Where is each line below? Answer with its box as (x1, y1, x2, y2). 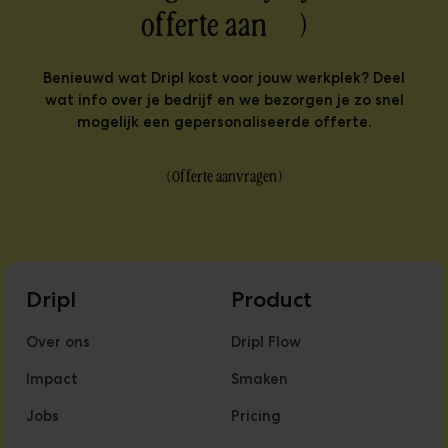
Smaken (231, 370, 289, 389)
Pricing (231, 407, 282, 426)
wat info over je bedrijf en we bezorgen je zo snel (44, 91, 404, 110)
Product (231, 286, 313, 313)
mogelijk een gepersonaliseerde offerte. (76, 113, 372, 132)
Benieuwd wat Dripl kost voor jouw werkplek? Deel (43, 69, 405, 88)
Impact (26, 370, 79, 389)
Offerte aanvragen (171, 165, 277, 188)
